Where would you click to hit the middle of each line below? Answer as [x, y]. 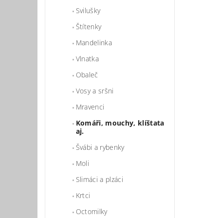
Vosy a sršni [95, 91]
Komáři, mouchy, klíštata [120, 123]
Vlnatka [87, 58]
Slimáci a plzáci [99, 179]
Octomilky [91, 211]
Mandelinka [94, 42]
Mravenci [90, 107]
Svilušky [88, 10]
